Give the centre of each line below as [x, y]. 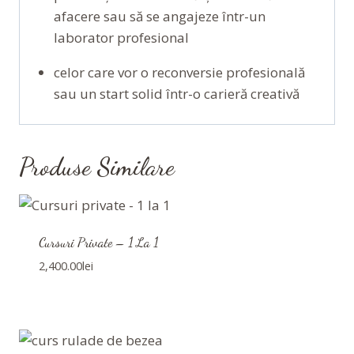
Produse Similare [97, 167]
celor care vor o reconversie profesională [179, 72]
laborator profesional [121, 37]
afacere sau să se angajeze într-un [159, 16]
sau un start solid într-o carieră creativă [176, 93]
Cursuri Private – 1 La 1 [98, 243]
